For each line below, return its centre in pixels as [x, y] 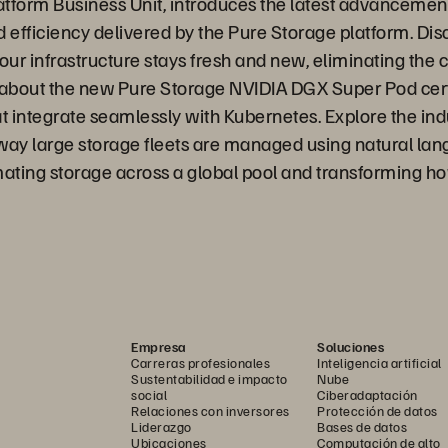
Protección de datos [377, 410]
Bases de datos [362, 426]
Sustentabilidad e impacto [209, 378]
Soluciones [350, 346]
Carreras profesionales [200, 362]
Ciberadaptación [367, 394]
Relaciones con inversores [210, 410]
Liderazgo [161, 426]
